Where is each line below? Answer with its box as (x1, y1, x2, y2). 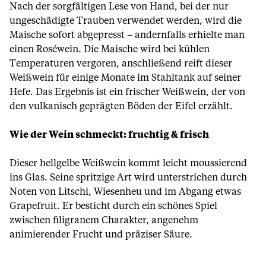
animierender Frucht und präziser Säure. (9, 230, 192, 239)
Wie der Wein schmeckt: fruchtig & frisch (9, 130, 209, 140)
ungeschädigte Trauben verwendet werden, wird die (9, 16, 242, 26)
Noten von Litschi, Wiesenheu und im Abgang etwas (9, 187, 241, 197)
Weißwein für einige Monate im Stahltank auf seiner (9, 73, 241, 83)
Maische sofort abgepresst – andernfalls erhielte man (9, 30, 245, 40)
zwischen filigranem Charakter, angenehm (9, 216, 198, 225)
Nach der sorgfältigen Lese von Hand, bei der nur (9, 2, 229, 11)
